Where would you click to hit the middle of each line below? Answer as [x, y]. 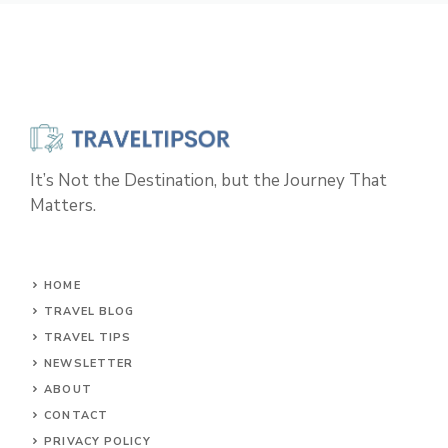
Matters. [63, 205]
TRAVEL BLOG [89, 311]
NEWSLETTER [89, 363]
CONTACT [76, 415]
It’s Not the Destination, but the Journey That [208, 180]
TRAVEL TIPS [88, 337]
